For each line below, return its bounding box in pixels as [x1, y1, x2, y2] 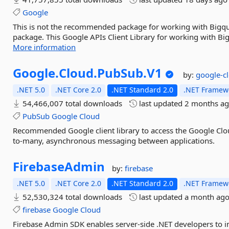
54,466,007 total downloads [20, 98, 123, 108]
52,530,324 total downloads [20, 192, 123, 202]
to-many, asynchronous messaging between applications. [13, 135, 215, 146]
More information [13, 42, 76, 52]
